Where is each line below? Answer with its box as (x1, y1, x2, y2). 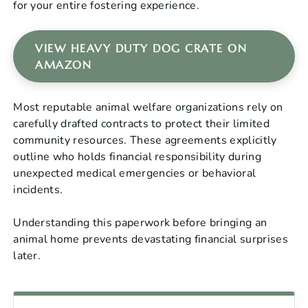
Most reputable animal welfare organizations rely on (13, 100, 283, 115)
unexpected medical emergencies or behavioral (13, 166, 256, 181)
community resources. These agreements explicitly (13, 133, 277, 148)
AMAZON (35, 58, 92, 72)
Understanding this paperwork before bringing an (13, 215, 267, 231)
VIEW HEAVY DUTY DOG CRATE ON (35, 41, 247, 56)
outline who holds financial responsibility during (13, 149, 261, 165)
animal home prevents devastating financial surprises (13, 232, 288, 247)
